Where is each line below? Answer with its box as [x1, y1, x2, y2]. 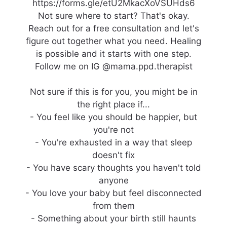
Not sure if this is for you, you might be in [29, 87, 198, 97]
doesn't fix [92, 150, 135, 161]
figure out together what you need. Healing [26, 36, 201, 47]
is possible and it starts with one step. [35, 49, 192, 59]
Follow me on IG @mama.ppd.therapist [34, 61, 193, 72]
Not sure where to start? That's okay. [37, 11, 190, 21]
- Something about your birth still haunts [31, 213, 196, 224]
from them [92, 201, 135, 211]
